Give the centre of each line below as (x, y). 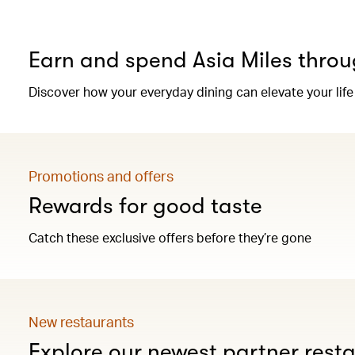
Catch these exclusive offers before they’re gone (170, 237)
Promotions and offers (101, 176)
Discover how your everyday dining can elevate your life (191, 92)
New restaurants (81, 321)
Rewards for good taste (145, 206)
